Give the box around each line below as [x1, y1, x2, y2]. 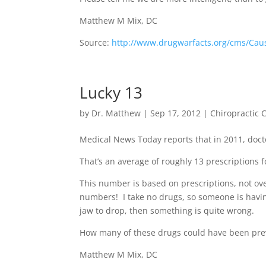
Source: [80, 37, 112, 48]
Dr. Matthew [91, 107, 141, 119]
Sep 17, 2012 [150, 107, 201, 119]
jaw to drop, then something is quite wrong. [80, 205, 255, 216]
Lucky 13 [80, 82, 143, 103]
